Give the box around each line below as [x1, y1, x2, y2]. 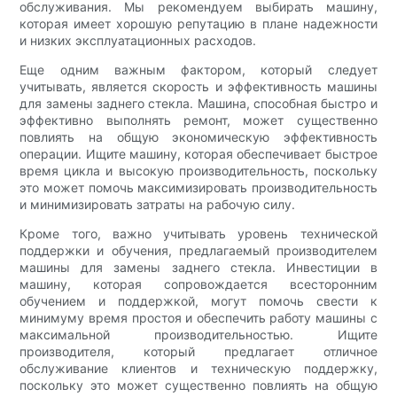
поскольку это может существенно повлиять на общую [19, 377, 378, 393]
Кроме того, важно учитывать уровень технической [19, 225, 378, 241]
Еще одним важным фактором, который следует [19, 61, 378, 77]
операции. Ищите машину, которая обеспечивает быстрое [19, 145, 378, 161]
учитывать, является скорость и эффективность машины [19, 78, 378, 94]
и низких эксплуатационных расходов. [19, 32, 257, 48]
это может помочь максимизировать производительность [19, 179, 378, 195]
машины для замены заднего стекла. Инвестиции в [19, 259, 378, 275]
